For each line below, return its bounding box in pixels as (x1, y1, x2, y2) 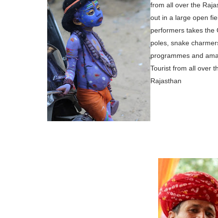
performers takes (150, 26, 203, 34)
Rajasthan (150, 77, 182, 85)
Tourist (150, 64, 173, 72)
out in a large (150, 14, 191, 21)
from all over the (150, 1, 200, 9)
